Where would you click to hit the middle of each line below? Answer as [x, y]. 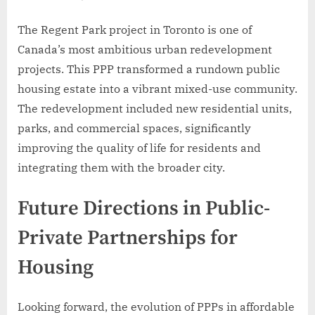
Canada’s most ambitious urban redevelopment [145, 49]
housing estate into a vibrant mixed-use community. [157, 88]
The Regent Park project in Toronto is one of [135, 29]
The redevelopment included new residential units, [155, 108]
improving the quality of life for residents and [139, 147]
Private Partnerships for [128, 238]
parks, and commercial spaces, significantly [134, 128]
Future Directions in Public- [144, 208]
